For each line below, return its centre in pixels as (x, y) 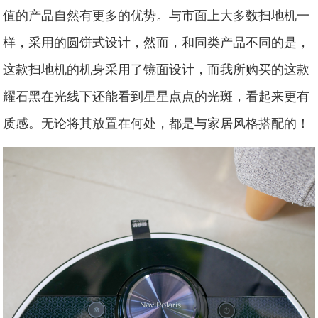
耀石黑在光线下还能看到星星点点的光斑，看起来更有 (157, 95)
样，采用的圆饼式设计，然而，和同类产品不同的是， (157, 42)
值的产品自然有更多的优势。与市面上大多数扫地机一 (157, 15)
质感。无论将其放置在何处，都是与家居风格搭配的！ (157, 122)
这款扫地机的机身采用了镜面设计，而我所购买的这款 (157, 68)
